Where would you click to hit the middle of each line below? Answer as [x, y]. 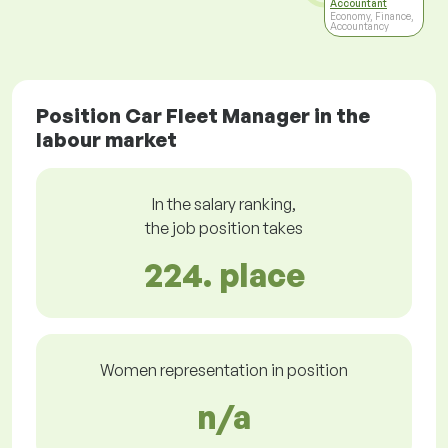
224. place [224, 275]
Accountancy [359, 26]
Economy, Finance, [372, 16]
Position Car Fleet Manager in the [203, 116]
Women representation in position [224, 370]
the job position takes [224, 228]
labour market [106, 140]
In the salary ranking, [224, 204]
